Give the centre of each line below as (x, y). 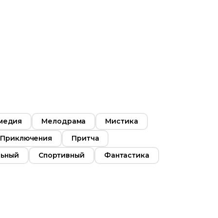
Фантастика (127, 155)
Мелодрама (64, 121)
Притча (85, 138)
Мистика (122, 121)
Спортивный (61, 155)
